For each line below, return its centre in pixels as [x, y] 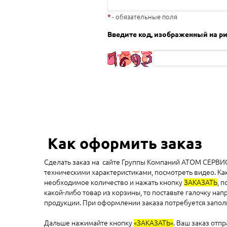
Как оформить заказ [123, 143]
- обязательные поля [144, 17]
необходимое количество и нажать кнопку [114, 182]
